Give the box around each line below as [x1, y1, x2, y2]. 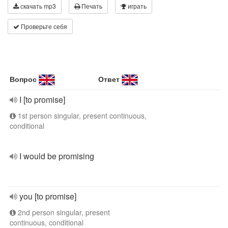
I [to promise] [19, 94, 65, 105]
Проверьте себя [19, 22, 67, 31]
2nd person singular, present [16, 207, 110, 217]
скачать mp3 [19, 2, 56, 10]
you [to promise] [19, 190, 76, 202]
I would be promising [19, 150, 94, 162]
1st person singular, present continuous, [16, 110, 147, 121]
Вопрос [10, 74, 37, 84]
